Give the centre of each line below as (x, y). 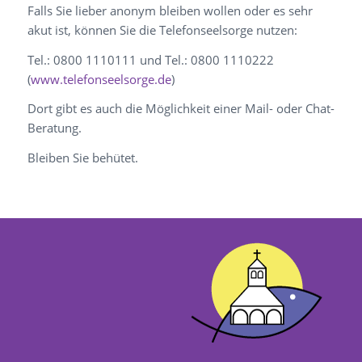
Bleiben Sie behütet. (82, 158)
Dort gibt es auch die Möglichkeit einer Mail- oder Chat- (181, 109)
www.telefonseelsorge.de (101, 79)
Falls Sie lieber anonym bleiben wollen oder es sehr (170, 10)
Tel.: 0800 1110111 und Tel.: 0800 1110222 (150, 59)
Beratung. (54, 128)
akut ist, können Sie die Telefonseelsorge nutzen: (162, 29)
